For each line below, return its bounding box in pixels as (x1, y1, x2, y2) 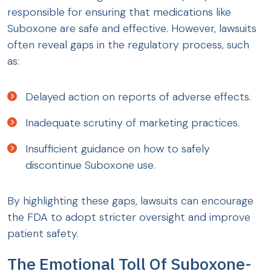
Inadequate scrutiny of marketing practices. (25, 116, 240, 131)
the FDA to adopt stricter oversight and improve (7, 210, 250, 225)
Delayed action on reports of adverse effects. (25, 90, 251, 105)
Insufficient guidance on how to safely (25, 142, 210, 157)
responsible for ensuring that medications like (7, 5, 231, 20)
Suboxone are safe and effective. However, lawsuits (7, 21, 256, 36)
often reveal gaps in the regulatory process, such (7, 38, 249, 53)
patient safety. (7, 226, 79, 241)
